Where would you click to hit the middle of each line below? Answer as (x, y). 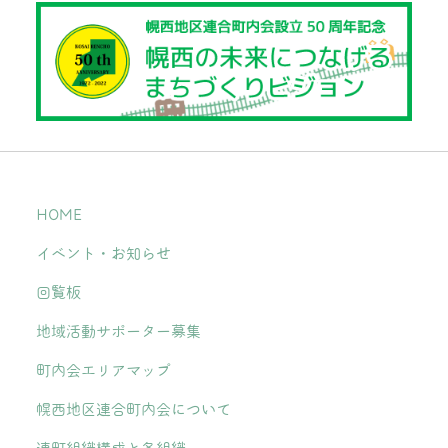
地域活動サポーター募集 (118, 331)
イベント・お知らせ (103, 253)
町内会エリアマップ (103, 370)
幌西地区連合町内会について (133, 409)
